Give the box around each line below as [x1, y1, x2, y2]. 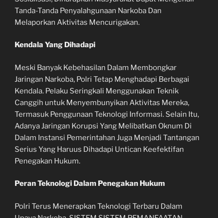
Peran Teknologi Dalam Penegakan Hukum [15, 179, 165, 188]
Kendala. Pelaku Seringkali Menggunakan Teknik [15, 86, 179, 95]
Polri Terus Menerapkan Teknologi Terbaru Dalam [15, 201, 182, 211]
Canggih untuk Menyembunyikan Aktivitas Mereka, [15, 98, 189, 107]
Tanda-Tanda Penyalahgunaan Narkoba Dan [15, 6, 162, 15]
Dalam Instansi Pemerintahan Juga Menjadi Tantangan [15, 133, 200, 142]
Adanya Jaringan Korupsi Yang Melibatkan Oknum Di [15, 121, 192, 130]
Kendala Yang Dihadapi [15, 40, 95, 50]
